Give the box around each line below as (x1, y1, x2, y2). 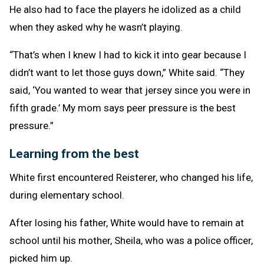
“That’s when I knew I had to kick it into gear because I (9, 49, 246, 61)
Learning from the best (9, 147, 139, 161)
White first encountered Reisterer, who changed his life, (9, 171, 253, 184)
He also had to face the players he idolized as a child (9, 4, 241, 16)
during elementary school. (9, 189, 124, 202)
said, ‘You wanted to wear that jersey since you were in (9, 84, 250, 97)
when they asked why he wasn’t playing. (9, 21, 183, 34)
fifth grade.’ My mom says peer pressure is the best (9, 102, 236, 114)
